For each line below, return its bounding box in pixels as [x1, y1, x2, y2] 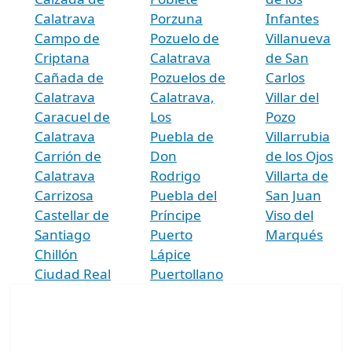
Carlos [265, 68, 305, 86]
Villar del [265, 87, 319, 106]
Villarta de [265, 166, 328, 185]
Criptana [35, 48, 90, 67]
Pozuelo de [149, 28, 219, 47]
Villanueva [265, 28, 331, 47]
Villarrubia [265, 126, 330, 145]
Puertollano [149, 264, 223, 283]
